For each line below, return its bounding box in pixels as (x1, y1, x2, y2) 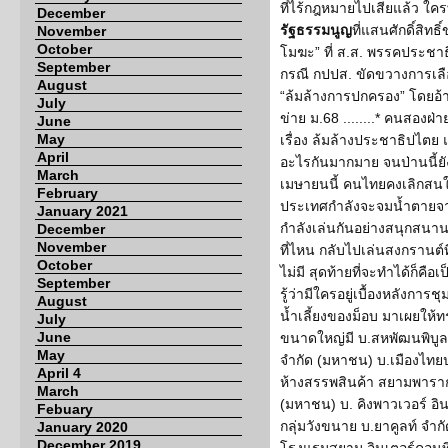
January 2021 (37, 203, 128, 219)
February (37, 185, 98, 201)
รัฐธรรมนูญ (280, 22, 352, 38)
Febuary (37, 401, 93, 417)
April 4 (37, 365, 81, 381)
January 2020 (37, 419, 128, 435)
